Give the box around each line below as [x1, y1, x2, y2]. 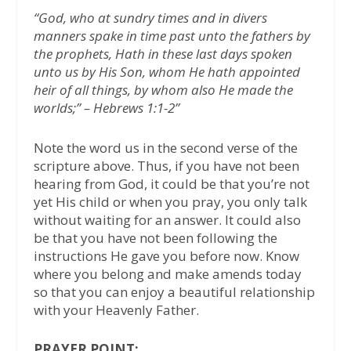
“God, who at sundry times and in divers [33, 9, 267, 27]
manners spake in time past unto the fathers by [33, 27, 310, 45]
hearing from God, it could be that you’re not [33, 174, 309, 193]
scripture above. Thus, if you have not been [33, 156, 299, 175]
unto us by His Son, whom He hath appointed [33, 63, 300, 81]
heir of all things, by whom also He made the [33, 81, 293, 100]
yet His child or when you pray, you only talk [33, 192, 307, 211]
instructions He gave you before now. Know [33, 246, 299, 265]
